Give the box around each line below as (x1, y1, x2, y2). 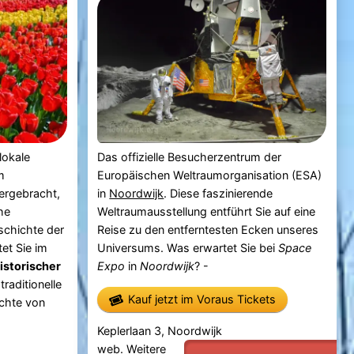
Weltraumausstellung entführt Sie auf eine (97, 205, 316, 219)
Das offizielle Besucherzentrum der (97, 150, 282, 164)
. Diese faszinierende (164, 186, 273, 201)
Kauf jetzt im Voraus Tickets (128, 292, 277, 307)
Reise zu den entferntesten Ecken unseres (97, 223, 319, 237)
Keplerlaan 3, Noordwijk (97, 324, 223, 338)
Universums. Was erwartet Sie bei (97, 241, 279, 255)
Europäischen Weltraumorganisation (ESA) (97, 168, 322, 183)
